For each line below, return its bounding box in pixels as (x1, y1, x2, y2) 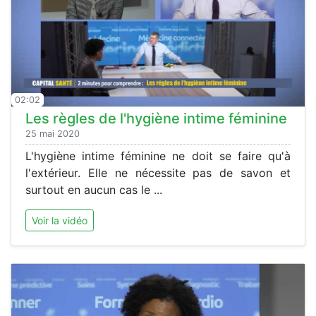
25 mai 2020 (25, 128, 80, 140)
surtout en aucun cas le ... (25, 183, 162, 197)
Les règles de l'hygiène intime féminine (25, 110, 287, 128)
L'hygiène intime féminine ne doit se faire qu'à (25, 149, 291, 164)
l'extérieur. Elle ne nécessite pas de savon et (25, 166, 291, 181)
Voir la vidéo (32, 214, 87, 227)
